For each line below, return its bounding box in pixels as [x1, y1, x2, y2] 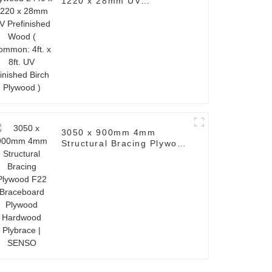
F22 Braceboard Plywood [61, 149, 179, 160]
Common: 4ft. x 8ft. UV [61, 18, 169, 28]
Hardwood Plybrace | [61, 160, 159, 171]
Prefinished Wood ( [61, 7, 152, 17]
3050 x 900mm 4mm [61, 127, 156, 138]
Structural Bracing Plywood [61, 138, 189, 149]
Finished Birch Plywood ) [61, 29, 178, 39]
